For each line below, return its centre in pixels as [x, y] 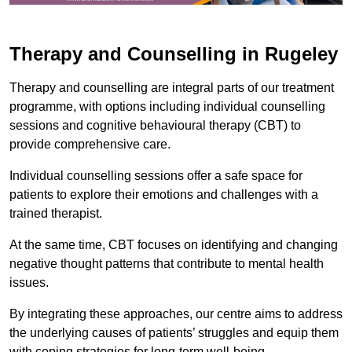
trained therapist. [57, 213]
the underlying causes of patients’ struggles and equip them [174, 332]
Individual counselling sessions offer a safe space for [156, 175]
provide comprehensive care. [90, 144]
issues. [31, 282]
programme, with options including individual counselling [167, 106]
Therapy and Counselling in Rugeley [174, 53]
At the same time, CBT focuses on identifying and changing [174, 244]
